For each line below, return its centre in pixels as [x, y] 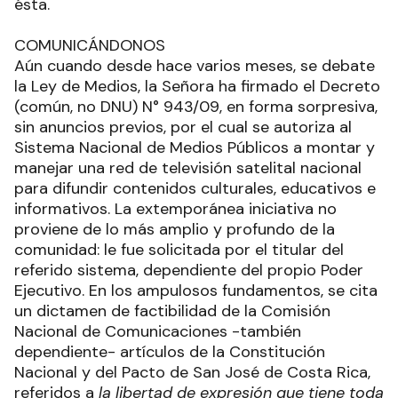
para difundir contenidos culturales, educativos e [195, 188]
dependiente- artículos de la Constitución [170, 352]
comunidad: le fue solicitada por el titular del [179, 250]
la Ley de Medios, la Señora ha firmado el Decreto [197, 86]
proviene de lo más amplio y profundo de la [175, 229]
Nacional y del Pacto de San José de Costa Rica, [195, 372]
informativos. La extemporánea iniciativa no [175, 209]
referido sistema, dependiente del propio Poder [189, 270]
